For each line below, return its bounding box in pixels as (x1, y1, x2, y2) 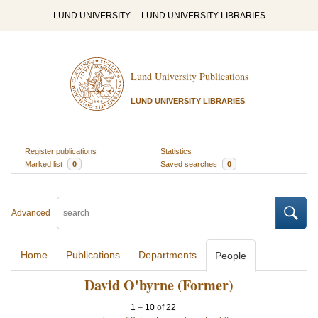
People (215, 250, 246, 261)
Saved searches (160, 159, 219, 168)
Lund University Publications (130, 70, 248, 84)
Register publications (24, 146, 97, 155)
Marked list (24, 159, 65, 168)
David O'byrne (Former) (84, 275, 234, 295)
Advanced (11, 208, 50, 218)
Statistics (160, 146, 192, 155)
